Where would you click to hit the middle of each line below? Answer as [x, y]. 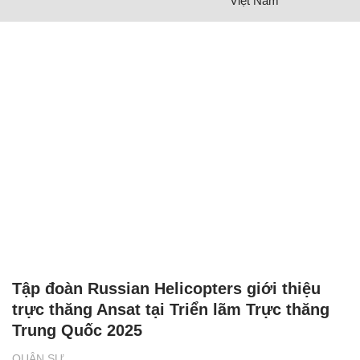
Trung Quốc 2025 [77, 331]
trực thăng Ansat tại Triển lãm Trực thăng [171, 310]
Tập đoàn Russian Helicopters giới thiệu [166, 289]
